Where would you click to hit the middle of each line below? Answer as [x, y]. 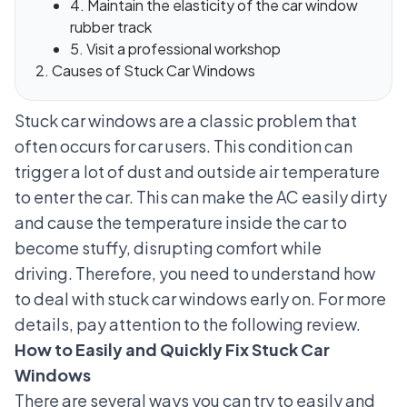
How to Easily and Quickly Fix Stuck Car [172, 350]
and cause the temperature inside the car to [181, 223]
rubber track [111, 27]
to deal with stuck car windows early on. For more [200, 299]
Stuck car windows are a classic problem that [186, 121]
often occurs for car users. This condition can [184, 146]
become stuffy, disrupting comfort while [168, 248]
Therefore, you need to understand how [225, 273]
